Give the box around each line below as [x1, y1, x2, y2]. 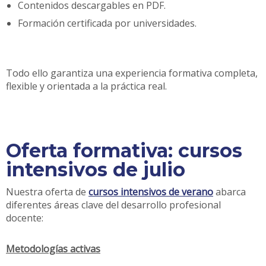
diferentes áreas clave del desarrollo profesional [6, 198, 221, 211]
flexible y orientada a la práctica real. [6, 79, 167, 93]
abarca [213, 185, 246, 198]
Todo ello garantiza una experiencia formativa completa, [6, 66, 258, 80]
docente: [6, 211, 43, 224]
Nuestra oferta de [6, 185, 88, 198]
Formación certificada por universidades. [18, 16, 197, 30]
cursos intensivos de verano [88, 185, 213, 198]
